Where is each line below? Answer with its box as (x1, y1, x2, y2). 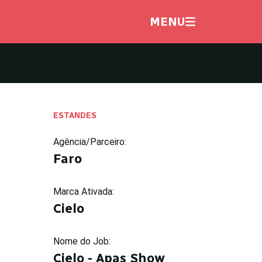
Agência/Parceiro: (53, 136, 126, 147)
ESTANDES (53, 110, 96, 120)
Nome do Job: (53, 235, 111, 247)
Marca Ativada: (53, 185, 114, 197)
